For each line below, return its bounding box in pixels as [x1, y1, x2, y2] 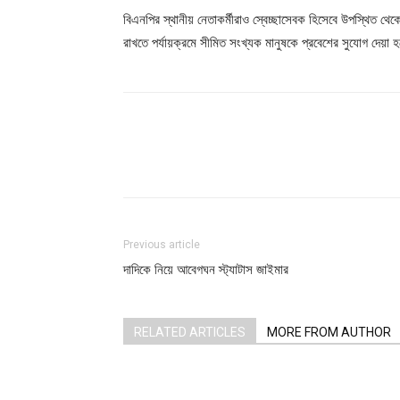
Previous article [123, 238, 200, 251]
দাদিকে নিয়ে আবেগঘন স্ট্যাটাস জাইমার [123, 262, 288, 278]
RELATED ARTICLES [134, 325, 246, 339]
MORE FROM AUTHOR [267, 325, 391, 339]
